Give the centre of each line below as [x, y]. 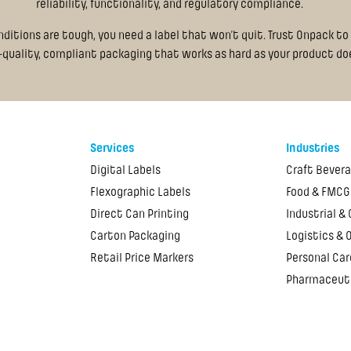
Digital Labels [126, 170]
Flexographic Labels [141, 192]
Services [112, 148]
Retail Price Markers [142, 258]
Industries [312, 148]
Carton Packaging [136, 236]
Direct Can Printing [140, 214]
